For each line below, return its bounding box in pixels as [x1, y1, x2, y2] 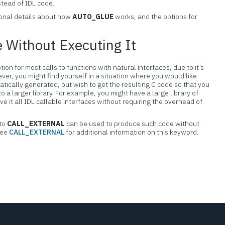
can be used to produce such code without [65, 119, 200, 128]
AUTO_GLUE [72, 12, 114, 21]
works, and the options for [114, 12, 198, 21]
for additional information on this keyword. [66, 128, 199, 137]
